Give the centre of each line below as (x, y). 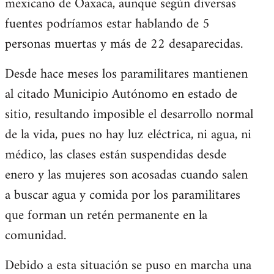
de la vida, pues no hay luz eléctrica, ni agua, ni (128, 135)
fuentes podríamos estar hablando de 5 (107, 24)
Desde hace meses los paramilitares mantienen (126, 74)
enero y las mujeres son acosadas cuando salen (126, 175)
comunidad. (35, 236)
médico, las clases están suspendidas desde (116, 155)
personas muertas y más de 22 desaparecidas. (124, 44)
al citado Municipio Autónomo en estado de (121, 94)
